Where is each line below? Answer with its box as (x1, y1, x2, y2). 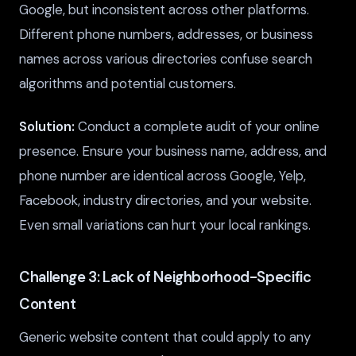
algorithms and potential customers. (19, 74, 236, 92)
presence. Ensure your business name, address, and (19, 141, 327, 160)
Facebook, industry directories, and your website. (19, 191, 311, 209)
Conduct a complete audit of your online (75, 117, 319, 135)
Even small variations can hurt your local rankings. (19, 215, 311, 234)
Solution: (19, 117, 75, 135)
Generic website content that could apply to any (19, 328, 311, 346)
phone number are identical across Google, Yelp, (19, 166, 306, 184)
